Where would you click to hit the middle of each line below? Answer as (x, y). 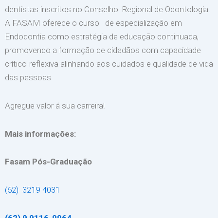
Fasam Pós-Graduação (48, 162)
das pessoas (28, 78)
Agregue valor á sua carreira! (55, 105)
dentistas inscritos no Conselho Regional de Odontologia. (108, 9)
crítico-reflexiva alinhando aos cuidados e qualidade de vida (109, 64)
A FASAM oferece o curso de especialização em (93, 23)
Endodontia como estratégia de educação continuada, (102, 37)
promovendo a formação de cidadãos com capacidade (103, 50)
